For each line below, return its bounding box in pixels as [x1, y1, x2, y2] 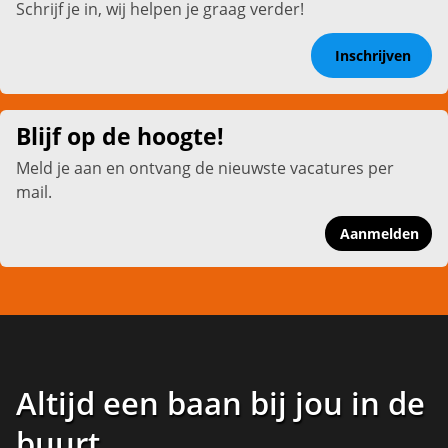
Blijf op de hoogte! [16, 120, 224, 152]
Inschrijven [334, 45, 411, 65]
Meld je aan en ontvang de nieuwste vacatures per [16, 156, 394, 179]
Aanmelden [340, 223, 420, 243]
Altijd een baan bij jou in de [16, 381, 425, 424]
